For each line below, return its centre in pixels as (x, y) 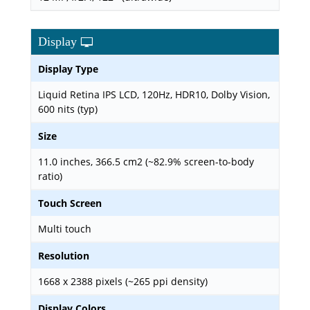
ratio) (50, 176)
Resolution (64, 256)
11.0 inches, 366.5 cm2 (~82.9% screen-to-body (146, 162)
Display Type (68, 69)
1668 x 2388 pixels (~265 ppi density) (123, 281)
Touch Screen (70, 203)
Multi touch (65, 229)
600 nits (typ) (68, 109)
